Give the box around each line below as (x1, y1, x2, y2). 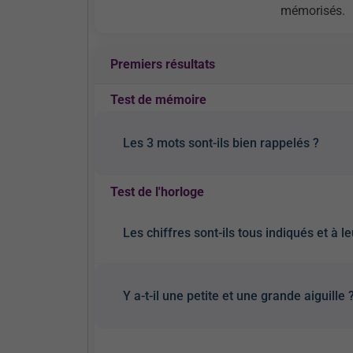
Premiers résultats (110, 57, 215, 72)
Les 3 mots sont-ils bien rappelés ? (123, 136, 319, 150)
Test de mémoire (110, 92, 206, 107)
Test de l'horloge (110, 184, 204, 199)
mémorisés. (281, 3, 345, 18)
